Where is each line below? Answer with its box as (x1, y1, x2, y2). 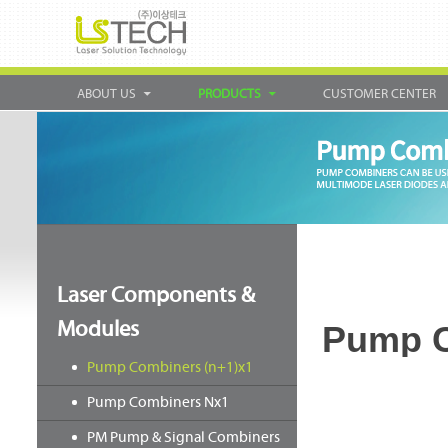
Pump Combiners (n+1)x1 (87, 359, 253, 376)
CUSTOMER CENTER (323, 86, 436, 101)
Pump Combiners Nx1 (87, 394, 229, 411)
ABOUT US (77, 86, 136, 101)
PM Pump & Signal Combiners (87, 429, 280, 446)
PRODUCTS (198, 86, 261, 101)
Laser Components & (57, 282, 255, 308)
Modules (57, 316, 139, 342)
